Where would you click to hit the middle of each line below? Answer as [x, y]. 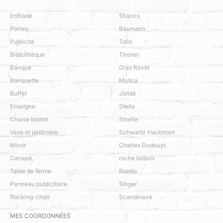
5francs [129, 15]
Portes [19, 28]
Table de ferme [31, 171]
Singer [128, 184]
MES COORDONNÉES [40, 216]
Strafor [128, 119]
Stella [127, 106]
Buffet [18, 93]
